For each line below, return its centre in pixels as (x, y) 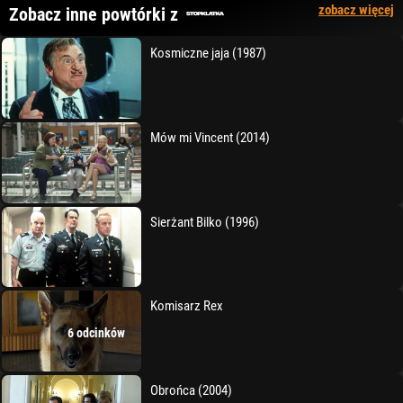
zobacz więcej (356, 10)
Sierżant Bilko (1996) (205, 222)
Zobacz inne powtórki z (94, 15)
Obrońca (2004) (192, 391)
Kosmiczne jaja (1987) (209, 54)
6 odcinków (96, 333)
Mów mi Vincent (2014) (210, 138)
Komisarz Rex (187, 306)
